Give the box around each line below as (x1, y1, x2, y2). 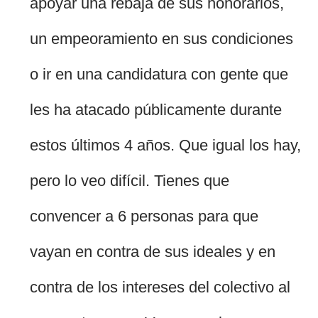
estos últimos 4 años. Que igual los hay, (30, 136, 302, 155)
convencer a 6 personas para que (30, 207, 259, 226)
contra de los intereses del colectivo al (30, 278, 291, 297)
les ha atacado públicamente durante (30, 101, 283, 119)
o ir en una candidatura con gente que (30, 65, 289, 84)
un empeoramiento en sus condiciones (30, 30, 294, 48)
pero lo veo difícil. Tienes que (30, 172, 230, 190)
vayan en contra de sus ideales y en (30, 243, 276, 261)
